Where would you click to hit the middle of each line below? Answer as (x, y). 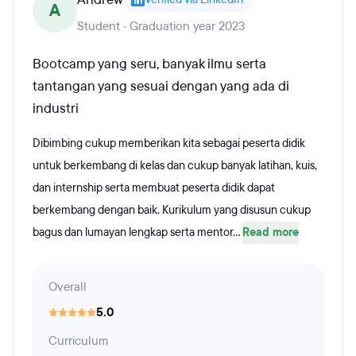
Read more (271, 232)
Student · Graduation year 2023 (161, 26)
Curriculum (78, 341)
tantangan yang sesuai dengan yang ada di (161, 86)
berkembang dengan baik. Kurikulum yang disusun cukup (172, 210)
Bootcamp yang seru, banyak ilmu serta (149, 64)
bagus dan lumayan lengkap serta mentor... (137, 232)
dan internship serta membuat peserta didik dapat (154, 188)
